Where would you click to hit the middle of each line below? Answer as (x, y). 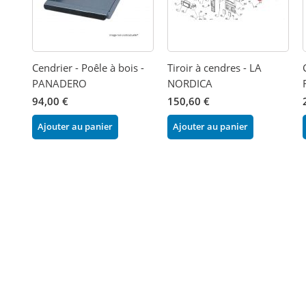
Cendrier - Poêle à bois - (88, 67)
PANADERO (60, 83)
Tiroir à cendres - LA (215, 67)
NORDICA (190, 83)
